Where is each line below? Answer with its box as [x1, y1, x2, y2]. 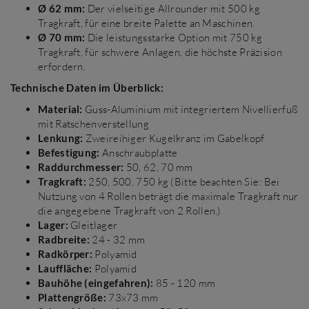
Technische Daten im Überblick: [10, 81, 163, 94]
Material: [38, 103, 83, 115]
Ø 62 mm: [38, 2, 86, 14]
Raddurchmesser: [38, 161, 124, 173]
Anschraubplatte [99, 146, 178, 159]
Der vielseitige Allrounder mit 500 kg [85, 2, 260, 15]
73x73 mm [106, 291, 159, 304]
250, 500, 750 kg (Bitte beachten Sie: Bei [86, 175, 280, 188]
